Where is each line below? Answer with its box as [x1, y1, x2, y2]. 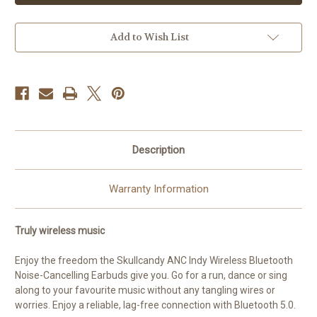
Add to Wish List [110, 30, 189, 44]
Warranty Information [108, 183, 209, 196]
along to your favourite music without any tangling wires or [15, 284, 275, 296]
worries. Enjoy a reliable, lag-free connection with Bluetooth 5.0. [15, 299, 296, 311]
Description [132, 144, 185, 157]
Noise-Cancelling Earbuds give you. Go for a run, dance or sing [15, 270, 287, 282]
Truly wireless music [15, 225, 105, 237]
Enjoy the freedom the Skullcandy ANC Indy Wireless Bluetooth [15, 255, 293, 267]
